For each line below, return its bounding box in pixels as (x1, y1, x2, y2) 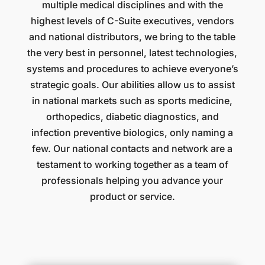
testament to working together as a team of (36, 159, 228, 171)
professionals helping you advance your (41, 174, 224, 187)
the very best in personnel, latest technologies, (27, 47, 238, 59)
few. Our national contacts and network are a (32, 143, 233, 155)
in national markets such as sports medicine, (32, 95, 233, 107)
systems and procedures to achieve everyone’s (26, 63, 238, 75)
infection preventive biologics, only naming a (31, 127, 234, 139)
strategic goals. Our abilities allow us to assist (30, 79, 235, 91)
